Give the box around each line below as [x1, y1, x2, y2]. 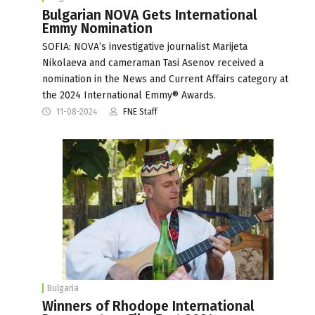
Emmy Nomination [42, 20, 153, 37]
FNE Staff [123, 106, 157, 117]
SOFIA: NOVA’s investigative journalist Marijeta [42, 40, 247, 53]
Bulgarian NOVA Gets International [42, 6, 257, 23]
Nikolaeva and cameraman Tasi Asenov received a [42, 56, 264, 69]
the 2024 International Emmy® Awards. [42, 89, 216, 101]
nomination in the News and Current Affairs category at [42, 72, 288, 85]
